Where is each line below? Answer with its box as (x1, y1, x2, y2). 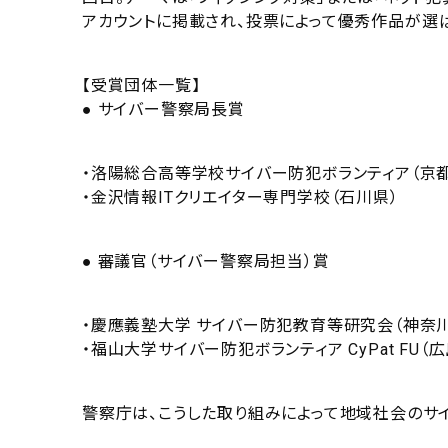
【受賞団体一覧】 (82, 76, 201, 96)
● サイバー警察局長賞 (82, 100, 245, 120)
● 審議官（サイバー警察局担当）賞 (82, 252, 330, 272)
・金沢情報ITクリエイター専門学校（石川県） (82, 188, 399, 208)
